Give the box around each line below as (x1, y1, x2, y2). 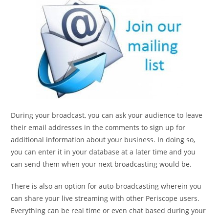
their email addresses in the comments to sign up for (11, 122, 186, 132)
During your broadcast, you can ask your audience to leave (11, 110, 203, 120)
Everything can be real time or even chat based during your (11, 205, 206, 215)
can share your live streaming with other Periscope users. (11, 193, 200, 203)
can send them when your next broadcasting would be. (11, 159, 192, 169)
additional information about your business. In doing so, (11, 134, 196, 144)
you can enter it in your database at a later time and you (11, 147, 196, 156)
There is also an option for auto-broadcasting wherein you (11, 181, 202, 191)
